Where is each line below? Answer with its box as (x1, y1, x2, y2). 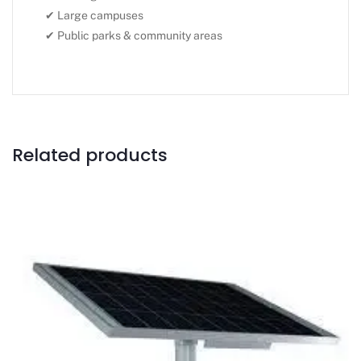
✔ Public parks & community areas (45, 29, 222, 43)
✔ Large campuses (45, 9, 143, 23)
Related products (12, 143, 168, 168)
